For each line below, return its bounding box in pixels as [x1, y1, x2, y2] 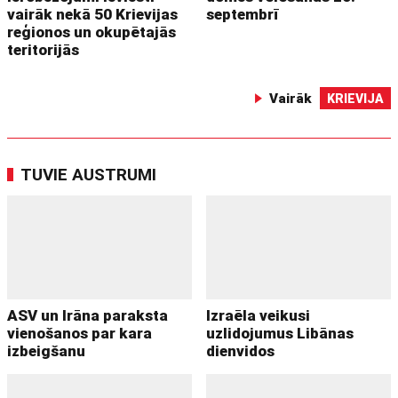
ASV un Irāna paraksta [7, 306, 169, 324]
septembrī [206, 4, 280, 23]
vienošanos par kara [7, 323, 153, 342]
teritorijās [7, 40, 80, 59]
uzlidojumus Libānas [206, 323, 354, 342]
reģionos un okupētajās [7, 22, 177, 41]
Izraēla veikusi [206, 306, 311, 324]
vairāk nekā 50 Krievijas [7, 4, 179, 23]
